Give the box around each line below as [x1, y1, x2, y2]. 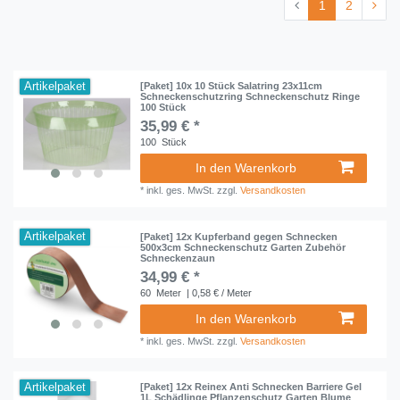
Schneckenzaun [140, 252, 216, 263]
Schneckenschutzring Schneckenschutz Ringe [140, 91, 361, 103]
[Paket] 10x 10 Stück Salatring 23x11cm [140, 80, 323, 92]
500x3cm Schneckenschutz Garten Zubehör [140, 241, 346, 253]
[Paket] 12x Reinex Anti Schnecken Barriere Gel [140, 381, 362, 393]
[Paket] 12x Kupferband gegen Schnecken [140, 230, 338, 242]
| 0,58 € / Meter [184, 287, 253, 298]
